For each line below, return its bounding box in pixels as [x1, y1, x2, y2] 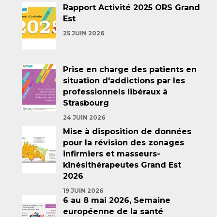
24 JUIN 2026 [63, 114, 105, 121]
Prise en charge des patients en [63, 65, 197, 74]
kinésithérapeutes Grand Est [63, 160, 181, 170]
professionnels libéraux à [63, 87, 168, 96]
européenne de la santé [63, 207, 163, 216]
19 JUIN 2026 [63, 187, 103, 194]
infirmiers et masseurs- [63, 149, 160, 158]
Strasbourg [63, 98, 109, 108]
